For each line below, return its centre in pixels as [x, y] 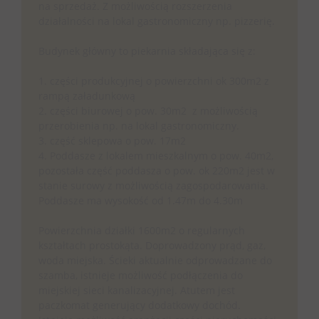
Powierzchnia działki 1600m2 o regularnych [142, 230]
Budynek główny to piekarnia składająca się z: [147, 51]
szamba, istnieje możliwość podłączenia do [141, 275]
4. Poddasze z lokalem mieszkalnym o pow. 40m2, [156, 156]
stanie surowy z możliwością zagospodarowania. [153, 185]
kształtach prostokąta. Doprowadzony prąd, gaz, [152, 245]
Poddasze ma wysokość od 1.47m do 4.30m [141, 200]
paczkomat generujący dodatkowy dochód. [140, 305]
